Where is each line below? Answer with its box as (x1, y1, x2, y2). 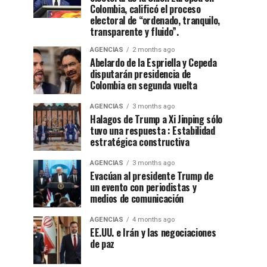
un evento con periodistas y (90, 180, 197, 194)
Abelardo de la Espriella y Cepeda (90, 55, 217, 70)
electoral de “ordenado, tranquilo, (90, 13, 221, 27)
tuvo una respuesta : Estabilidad (90, 123, 215, 138)
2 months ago (132, 46, 175, 54)
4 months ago (132, 216, 175, 223)
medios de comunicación (90, 191, 184, 206)
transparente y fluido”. (90, 24, 179, 39)
